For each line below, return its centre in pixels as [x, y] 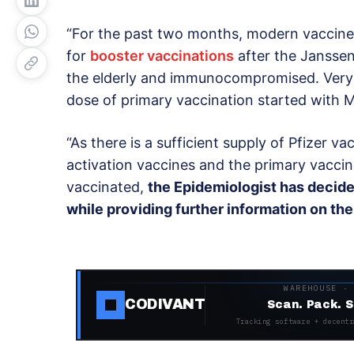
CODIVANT [165, 305]
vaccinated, [107, 186]
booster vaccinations [162, 55]
